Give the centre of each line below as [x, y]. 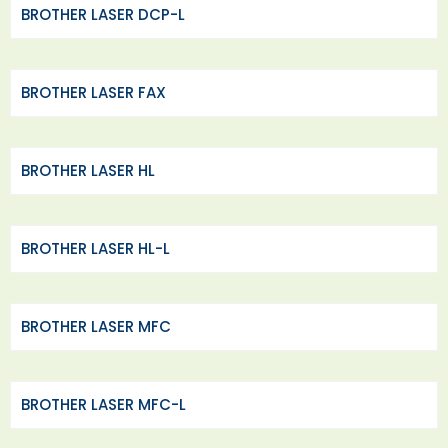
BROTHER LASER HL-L [95, 248]
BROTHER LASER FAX [93, 92]
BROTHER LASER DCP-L [103, 14]
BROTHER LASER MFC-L [103, 404]
